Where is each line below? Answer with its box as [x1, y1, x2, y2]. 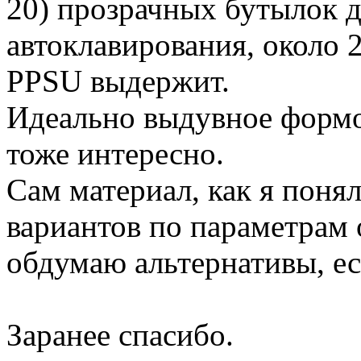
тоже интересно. [6, 136, 224, 172]
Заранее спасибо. [6, 317, 234, 353]
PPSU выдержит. [6, 64, 230, 99]
